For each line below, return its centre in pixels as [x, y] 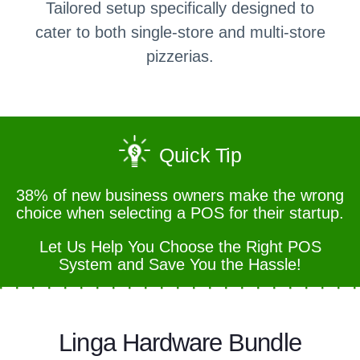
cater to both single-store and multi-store [180, 33]
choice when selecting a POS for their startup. [180, 213]
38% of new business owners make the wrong [180, 196]
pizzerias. [180, 57]
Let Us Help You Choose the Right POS [180, 247]
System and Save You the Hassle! [180, 265]
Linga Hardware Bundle [180, 343]
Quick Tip [198, 155]
